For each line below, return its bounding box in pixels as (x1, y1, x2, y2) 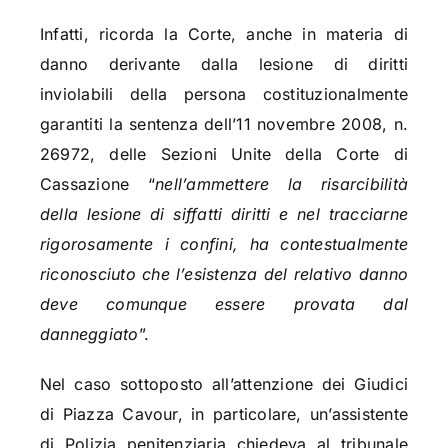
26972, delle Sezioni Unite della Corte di (39, 144, 409, 165)
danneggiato (39, 324, 139, 345)
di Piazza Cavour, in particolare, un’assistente (39, 404, 409, 425)
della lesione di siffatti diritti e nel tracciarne (39, 204, 409, 225)
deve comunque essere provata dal (39, 294, 409, 315)
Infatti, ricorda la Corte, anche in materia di (39, 24, 409, 45)
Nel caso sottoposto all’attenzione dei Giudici (39, 374, 409, 395)
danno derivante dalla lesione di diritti (39, 54, 409, 75)
